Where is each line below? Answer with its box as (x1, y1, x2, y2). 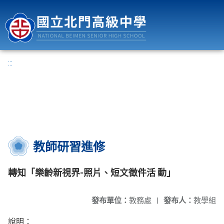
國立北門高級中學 (164, 2, 216, 10)
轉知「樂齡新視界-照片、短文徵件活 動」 (8, 167, 175, 178)
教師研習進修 (33, 140, 105, 154)
